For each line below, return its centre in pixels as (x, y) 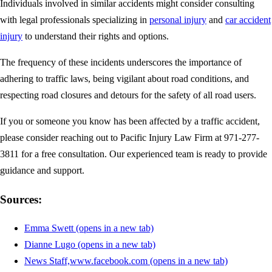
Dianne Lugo (50, 245)
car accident (248, 20)
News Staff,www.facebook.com (86, 261)
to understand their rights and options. (96, 36)
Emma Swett (49, 228)
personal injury (178, 20)
